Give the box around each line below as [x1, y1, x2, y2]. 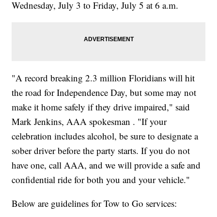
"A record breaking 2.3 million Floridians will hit [12, 72, 195, 84]
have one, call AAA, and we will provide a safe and [12, 159, 201, 171]
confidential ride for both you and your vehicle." [12, 173, 190, 186]
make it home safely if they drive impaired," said [12, 101, 190, 113]
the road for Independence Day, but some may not [12, 86, 197, 99]
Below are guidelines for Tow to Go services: [12, 197, 177, 210]
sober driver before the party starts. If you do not [12, 144, 190, 157]
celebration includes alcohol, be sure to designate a [12, 130, 199, 142]
